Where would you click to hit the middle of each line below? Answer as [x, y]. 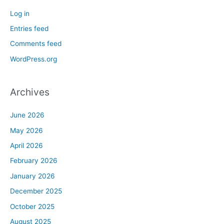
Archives [30, 92]
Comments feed [36, 44]
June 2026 [27, 115]
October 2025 [32, 206]
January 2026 [32, 176]
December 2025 [36, 191]
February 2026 [34, 161]
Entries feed [29, 28]
